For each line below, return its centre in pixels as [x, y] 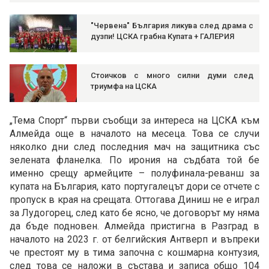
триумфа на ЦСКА [124, 86]
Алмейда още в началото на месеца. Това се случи [134, 134]
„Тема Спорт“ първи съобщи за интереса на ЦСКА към [134, 121]
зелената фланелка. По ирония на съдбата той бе [134, 160]
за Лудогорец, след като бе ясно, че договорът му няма [134, 213]
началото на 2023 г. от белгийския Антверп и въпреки [134, 240]
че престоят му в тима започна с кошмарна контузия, [134, 253]
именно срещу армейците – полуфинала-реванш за [134, 174]
